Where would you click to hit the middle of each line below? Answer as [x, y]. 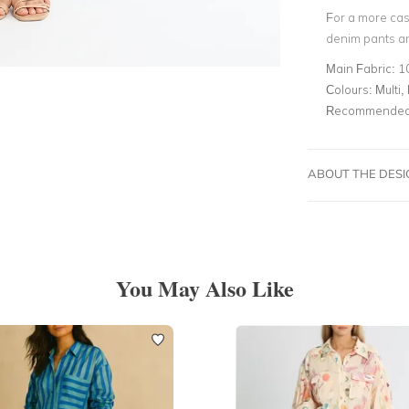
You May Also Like [204, 288]
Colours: [350, 89]
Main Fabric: [362, 68]
